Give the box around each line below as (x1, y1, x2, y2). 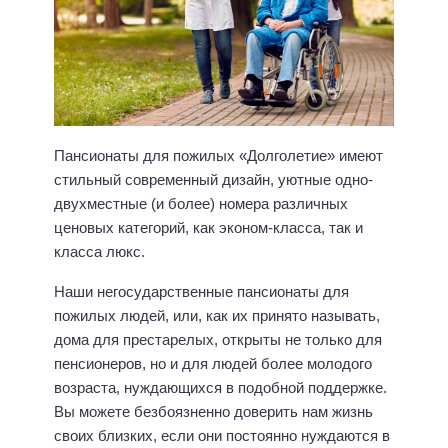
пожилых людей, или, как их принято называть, (54, 307, 380, 325)
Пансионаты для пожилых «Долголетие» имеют (54, 146, 383, 164)
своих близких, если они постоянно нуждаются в (54, 427, 390, 445)
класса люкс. (54, 242, 145, 260)
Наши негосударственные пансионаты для (54, 283, 349, 301)
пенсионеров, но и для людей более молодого (54, 355, 372, 373)
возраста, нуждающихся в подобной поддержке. (54, 379, 387, 397)
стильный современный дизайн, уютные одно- (54, 170, 373, 188)
